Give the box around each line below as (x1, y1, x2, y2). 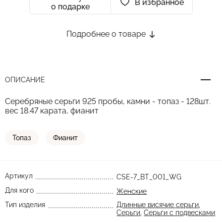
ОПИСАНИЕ (5, 76, 45, 84)
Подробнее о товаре (66, 29, 148, 39)
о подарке (51, 2, 90, 11)
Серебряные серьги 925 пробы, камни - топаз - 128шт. (5, 97, 211, 106)
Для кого (5, 186, 34, 194)
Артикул (5, 172, 33, 180)
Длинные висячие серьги (116, 201, 199, 209)
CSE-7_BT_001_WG (116, 173, 182, 181)
